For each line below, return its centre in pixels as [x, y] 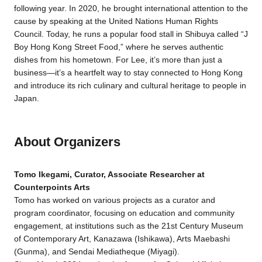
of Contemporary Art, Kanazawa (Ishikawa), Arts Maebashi [122, 239]
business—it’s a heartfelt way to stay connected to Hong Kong [128, 73]
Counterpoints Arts [52, 187]
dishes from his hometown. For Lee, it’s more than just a [118, 60]
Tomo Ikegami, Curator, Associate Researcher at [109, 175]
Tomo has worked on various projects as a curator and [114, 200]
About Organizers [67, 142]
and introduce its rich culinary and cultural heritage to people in [130, 86]
